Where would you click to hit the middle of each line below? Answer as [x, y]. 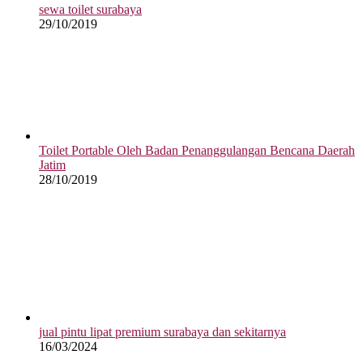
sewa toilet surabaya [90, 9]
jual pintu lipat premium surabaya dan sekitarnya [162, 331]
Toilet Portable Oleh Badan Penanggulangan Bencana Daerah [197, 150]
